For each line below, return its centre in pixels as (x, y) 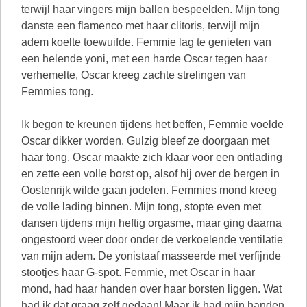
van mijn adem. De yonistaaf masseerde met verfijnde (151, 256)
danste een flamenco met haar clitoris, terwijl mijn (140, 26)
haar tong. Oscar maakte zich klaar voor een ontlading (152, 157)
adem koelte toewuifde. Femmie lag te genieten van (146, 42)
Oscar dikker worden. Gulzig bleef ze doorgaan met (145, 141)
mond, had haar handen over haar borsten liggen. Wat (151, 289)
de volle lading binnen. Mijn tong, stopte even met (141, 207)
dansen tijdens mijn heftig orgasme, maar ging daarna (151, 223)
